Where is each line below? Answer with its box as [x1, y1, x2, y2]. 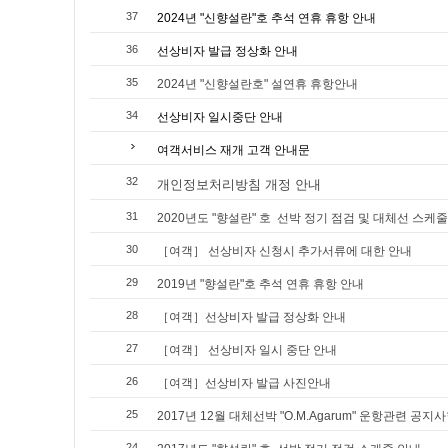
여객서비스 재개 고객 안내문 [157, 142, 310, 157]
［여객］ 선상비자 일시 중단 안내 [157, 342, 337, 357]
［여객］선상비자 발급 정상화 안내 [157, 309, 346, 324]
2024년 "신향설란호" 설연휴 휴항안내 [157, 76, 358, 91]
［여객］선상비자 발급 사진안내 [157, 375, 331, 390]
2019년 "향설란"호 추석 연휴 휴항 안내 [157, 276, 364, 291]
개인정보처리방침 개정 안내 [157, 176, 321, 192]
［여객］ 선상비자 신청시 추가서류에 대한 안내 [157, 243, 412, 258]
